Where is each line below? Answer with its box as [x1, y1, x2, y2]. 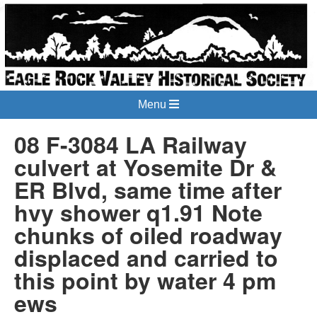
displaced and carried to [14, 241, 278, 274]
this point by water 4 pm [14, 263, 276, 296]
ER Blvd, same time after [14, 173, 282, 206]
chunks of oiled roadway [14, 218, 282, 251]
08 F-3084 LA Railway [14, 127, 247, 161]
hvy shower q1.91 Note [14, 195, 263, 229]
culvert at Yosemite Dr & [14, 150, 277, 183]
